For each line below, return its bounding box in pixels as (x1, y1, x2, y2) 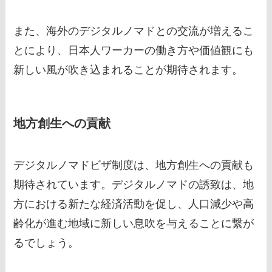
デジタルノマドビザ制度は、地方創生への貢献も (13, 159, 254, 172)
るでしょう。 (13, 237, 80, 250)
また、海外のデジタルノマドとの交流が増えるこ (13, 24, 254, 37)
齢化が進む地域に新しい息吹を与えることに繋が (13, 217, 254, 230)
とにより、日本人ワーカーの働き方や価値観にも (13, 44, 254, 56)
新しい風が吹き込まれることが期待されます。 (13, 63, 243, 76)
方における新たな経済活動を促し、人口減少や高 (13, 198, 254, 211)
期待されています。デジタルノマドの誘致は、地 (13, 178, 254, 191)
